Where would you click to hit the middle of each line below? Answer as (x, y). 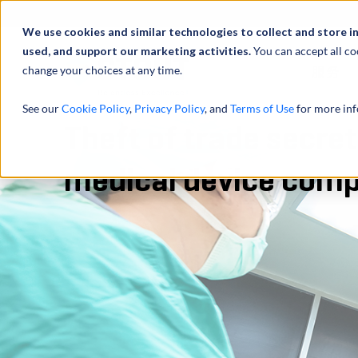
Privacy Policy (169, 108)
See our (42, 108)
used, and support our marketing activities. (138, 51)
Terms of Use (262, 108)
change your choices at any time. (102, 70)
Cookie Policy (95, 108)
